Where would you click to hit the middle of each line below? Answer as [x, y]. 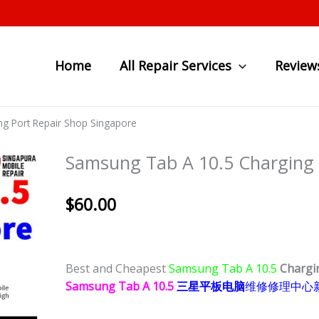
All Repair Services [176, 66]
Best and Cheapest [116, 269]
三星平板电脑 [211, 287]
